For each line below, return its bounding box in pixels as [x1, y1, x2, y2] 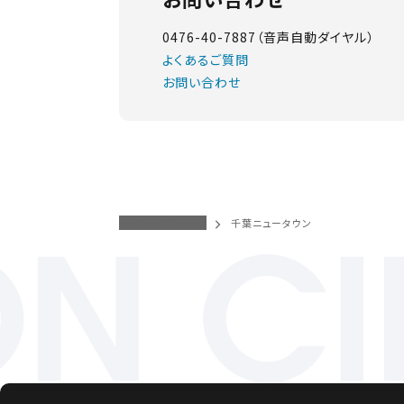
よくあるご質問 [162, 50, 250, 69]
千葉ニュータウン [231, 215, 313, 230]
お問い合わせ [162, 72, 242, 91]
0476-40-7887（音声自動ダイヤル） [162, 27, 375, 46]
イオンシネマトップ [119, 215, 207, 230]
